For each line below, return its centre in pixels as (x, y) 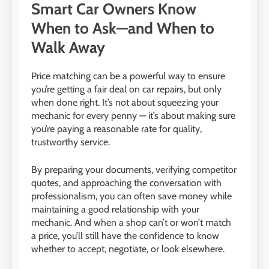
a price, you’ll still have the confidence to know (125, 236)
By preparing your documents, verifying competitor (134, 170)
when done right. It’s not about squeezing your (125, 103)
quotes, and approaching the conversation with (126, 183)
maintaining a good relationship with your (115, 210)
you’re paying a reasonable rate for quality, (116, 129)
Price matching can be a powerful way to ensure (128, 76)
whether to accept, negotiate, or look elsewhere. (128, 249)
